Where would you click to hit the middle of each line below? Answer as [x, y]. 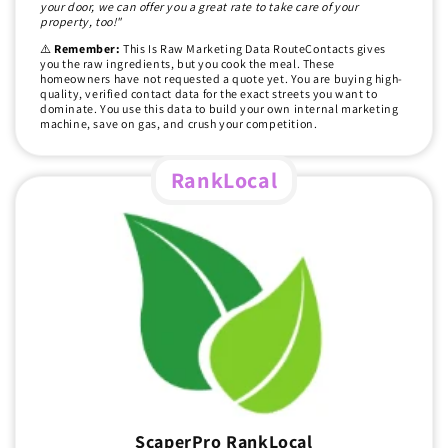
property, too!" [81, 22]
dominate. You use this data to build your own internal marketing [219, 109]
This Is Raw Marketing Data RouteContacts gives [254, 49]
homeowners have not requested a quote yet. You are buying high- [221, 79]
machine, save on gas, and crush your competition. [179, 124]
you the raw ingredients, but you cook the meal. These [187, 64]
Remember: [89, 49]
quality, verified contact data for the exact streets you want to [209, 94]
